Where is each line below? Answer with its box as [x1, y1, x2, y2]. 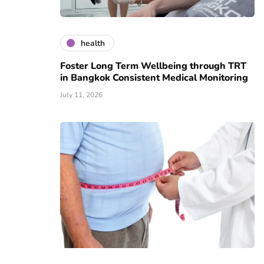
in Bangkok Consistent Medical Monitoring [60, 71, 248, 85]
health [81, 37, 105, 49]
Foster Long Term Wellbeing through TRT [60, 60, 246, 73]
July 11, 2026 [60, 90, 103, 100]
